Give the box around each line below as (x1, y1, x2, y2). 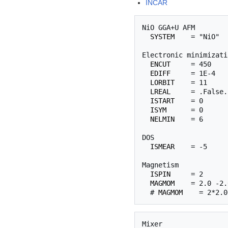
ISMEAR (150, 142, 175, 151)
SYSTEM (150, 33, 175, 41)
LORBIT (150, 78, 175, 87)
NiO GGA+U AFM (142, 23, 195, 32)
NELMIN (150, 115, 175, 124)
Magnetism (142, 161, 179, 169)
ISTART (150, 97, 175, 105)
